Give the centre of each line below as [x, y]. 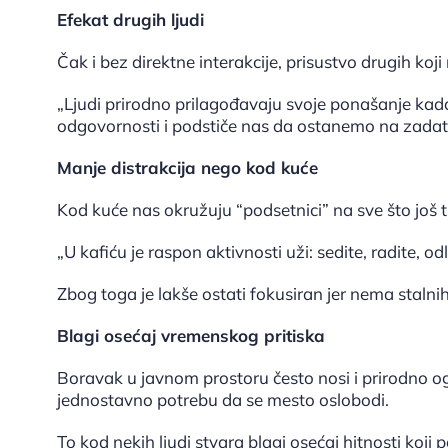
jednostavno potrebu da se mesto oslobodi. [223, 400]
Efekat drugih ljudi [130, 20]
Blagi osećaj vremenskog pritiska [191, 336]
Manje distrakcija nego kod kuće [187, 168]
